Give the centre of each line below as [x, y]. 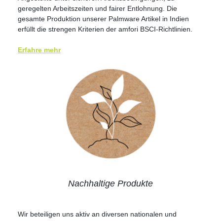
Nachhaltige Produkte [110, 183]
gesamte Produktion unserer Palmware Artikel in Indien [103, 18]
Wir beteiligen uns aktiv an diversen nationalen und [97, 214]
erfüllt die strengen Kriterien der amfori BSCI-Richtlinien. [105, 29]
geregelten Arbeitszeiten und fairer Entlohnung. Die [97, 8]
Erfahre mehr [39, 50]
